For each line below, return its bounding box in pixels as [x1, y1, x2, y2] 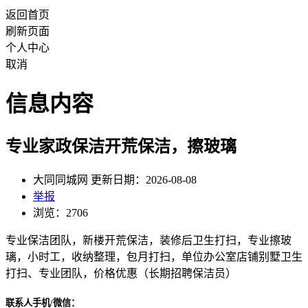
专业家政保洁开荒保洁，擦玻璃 [5, 137, 236, 155]
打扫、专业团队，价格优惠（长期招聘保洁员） [5, 267, 236, 279]
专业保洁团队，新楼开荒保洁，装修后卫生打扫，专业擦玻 [5, 234, 291, 246]
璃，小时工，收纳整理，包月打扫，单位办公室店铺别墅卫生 [5, 250, 302, 263]
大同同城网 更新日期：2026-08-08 [33, 173, 197, 186]
